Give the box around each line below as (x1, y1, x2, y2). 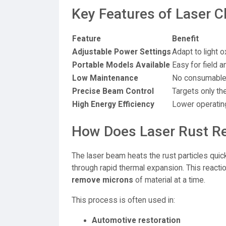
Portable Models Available (72, 61, 170, 70)
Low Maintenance (72, 74, 138, 83)
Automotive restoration (92, 216, 181, 225)
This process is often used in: (72, 196, 175, 205)
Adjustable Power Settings (72, 47, 171, 56)
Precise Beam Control (72, 87, 154, 96)
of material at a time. (133, 176, 205, 185)
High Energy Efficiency (72, 100, 154, 109)
